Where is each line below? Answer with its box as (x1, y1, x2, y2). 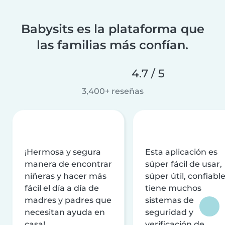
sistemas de (145, 195, 194, 205)
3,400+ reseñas (81, 86, 144, 96)
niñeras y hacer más (25, 171, 106, 181)
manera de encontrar (25, 159, 112, 169)
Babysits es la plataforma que (21, 21, 204, 36)
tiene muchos (145, 183, 201, 193)
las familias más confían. (37, 37, 188, 52)
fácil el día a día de (25, 183, 99, 193)
